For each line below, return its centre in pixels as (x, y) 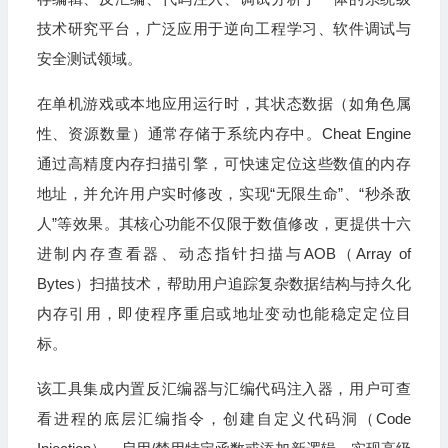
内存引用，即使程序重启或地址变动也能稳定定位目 (223, 313)
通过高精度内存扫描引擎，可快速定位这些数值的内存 (223, 163)
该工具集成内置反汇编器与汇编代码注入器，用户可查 (223, 388)
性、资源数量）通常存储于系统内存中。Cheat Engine (223, 133)
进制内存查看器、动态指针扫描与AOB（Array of (223, 253)
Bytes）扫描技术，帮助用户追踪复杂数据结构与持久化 (223, 283)
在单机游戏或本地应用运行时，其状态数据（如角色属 (223, 103)
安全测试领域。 (89, 58)
